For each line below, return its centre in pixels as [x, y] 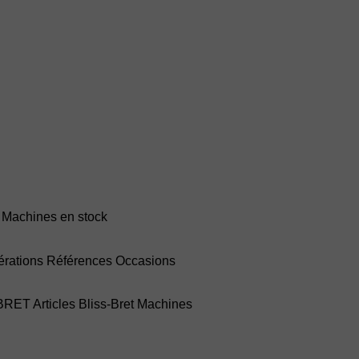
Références [79, 260]
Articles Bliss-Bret [83, 305]
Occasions [145, 260]
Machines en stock [54, 216]
